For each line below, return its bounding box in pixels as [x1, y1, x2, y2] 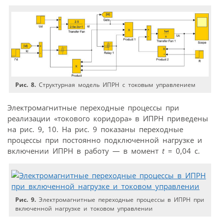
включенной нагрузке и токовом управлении [15, 204, 153, 213]
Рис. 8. [15, 81, 36, 89]
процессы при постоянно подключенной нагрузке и [7, 135, 202, 145]
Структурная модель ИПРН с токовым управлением [36, 81, 196, 89]
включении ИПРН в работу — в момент [7, 145, 162, 156]
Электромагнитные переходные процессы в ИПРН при [36, 195, 205, 204]
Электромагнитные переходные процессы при [7, 102, 179, 112]
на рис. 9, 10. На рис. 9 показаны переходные [7, 124, 183, 134]
